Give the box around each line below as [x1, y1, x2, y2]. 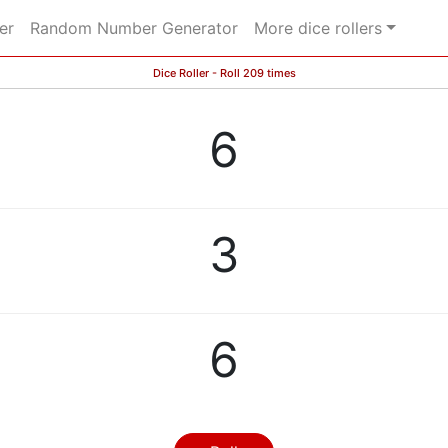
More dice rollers [254, 18, 382, 38]
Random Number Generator [30, 18, 238, 38]
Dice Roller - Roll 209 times [152, 66, 296, 80]
